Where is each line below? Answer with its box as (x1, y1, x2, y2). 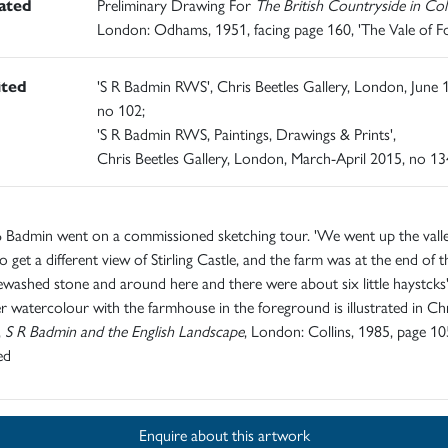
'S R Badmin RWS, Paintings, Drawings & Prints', (96, 122, 396, 145)
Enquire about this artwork (231, 423, 310, 446)
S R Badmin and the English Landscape (5, 319, 244, 342)
